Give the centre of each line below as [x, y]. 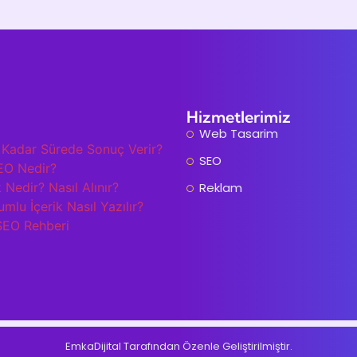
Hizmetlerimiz [239, 117]
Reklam [221, 188]
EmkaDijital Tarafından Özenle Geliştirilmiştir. [178, 347]
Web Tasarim [239, 133]
